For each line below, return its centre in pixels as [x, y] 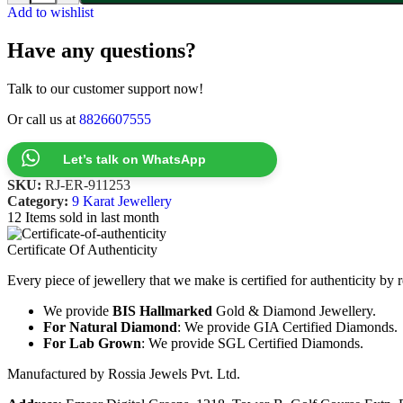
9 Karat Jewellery [122, 201]
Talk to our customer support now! [105, 88]
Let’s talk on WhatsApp [134, 159]
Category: [38, 201]
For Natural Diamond [110, 327]
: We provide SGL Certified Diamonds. [252, 343]
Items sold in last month [92, 217]
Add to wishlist [50, 12]
